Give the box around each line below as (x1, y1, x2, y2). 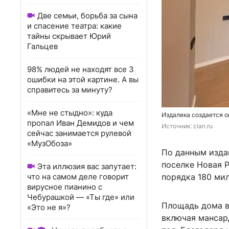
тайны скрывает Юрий (27, 31, 111, 41)
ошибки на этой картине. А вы (27, 75, 139, 84)
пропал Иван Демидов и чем (27, 118, 134, 128)
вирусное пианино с (27, 182, 102, 192)
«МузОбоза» (27, 139, 72, 148)
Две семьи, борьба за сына (37, 11, 138, 20)
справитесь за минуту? (27, 85, 112, 95)
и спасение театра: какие (27, 21, 122, 31)
